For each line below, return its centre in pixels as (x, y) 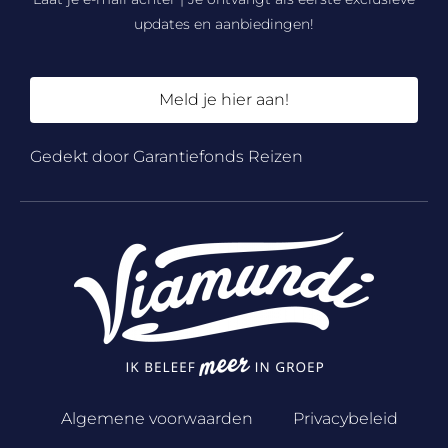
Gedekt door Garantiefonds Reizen (166, 156)
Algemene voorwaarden (157, 418)
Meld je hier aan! (224, 99)
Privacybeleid (345, 418)
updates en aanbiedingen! (224, 24)
